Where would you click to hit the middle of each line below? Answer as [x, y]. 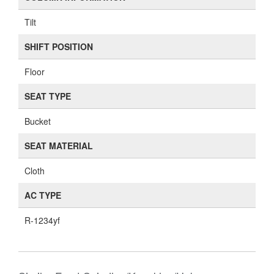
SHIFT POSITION [59, 46]
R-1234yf [42, 220]
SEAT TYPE [48, 96]
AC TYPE [43, 195]
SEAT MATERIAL [59, 146]
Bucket [38, 121]
